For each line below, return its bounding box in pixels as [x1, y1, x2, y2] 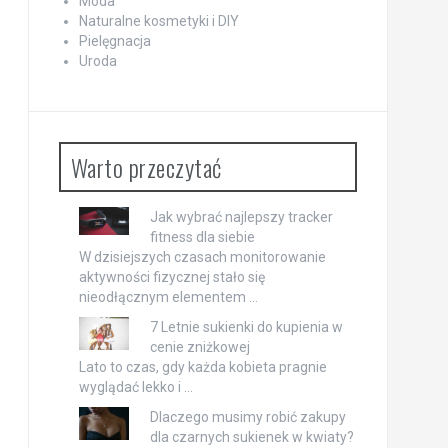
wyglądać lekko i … [78, 378, 193, 395]
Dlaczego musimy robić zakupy [149, 408, 346, 425]
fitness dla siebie [149, 228, 255, 245]
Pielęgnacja [78, 32, 151, 49]
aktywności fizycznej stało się [78, 268, 265, 285]
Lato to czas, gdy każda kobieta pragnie [78, 358, 327, 375]
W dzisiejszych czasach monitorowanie [78, 248, 326, 265]
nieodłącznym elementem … [78, 288, 258, 305]
